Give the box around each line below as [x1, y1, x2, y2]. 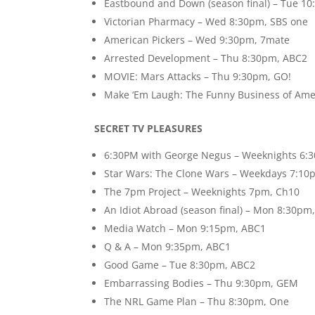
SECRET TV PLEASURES [94, 122, 203, 136]
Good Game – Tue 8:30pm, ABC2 [104, 258, 256, 272]
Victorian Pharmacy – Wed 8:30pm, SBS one [104, 15, 309, 29]
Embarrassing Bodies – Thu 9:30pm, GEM [104, 276, 299, 290]
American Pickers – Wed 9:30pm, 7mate [104, 33, 290, 47]
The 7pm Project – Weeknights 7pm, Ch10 [104, 185, 300, 199]
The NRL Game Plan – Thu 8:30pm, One [104, 295, 290, 309]
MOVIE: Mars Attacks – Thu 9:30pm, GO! [104, 70, 292, 84]
